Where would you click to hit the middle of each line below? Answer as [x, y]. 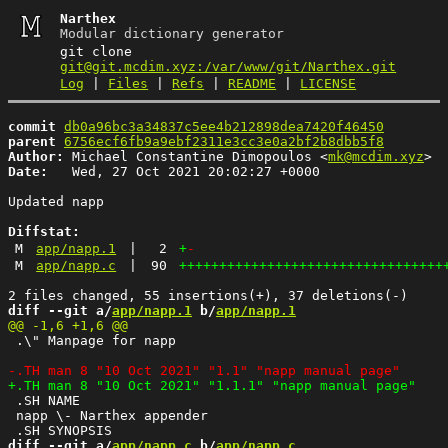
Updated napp [56, 201]
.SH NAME [44, 400]
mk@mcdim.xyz [376, 156]
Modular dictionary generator [172, 33]
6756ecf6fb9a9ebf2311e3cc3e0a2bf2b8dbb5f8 [224, 141]
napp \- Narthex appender [112, 415]
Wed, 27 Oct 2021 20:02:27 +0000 [184, 171]
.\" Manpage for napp [92, 340]
